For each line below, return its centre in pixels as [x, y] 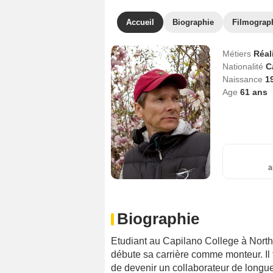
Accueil [140, 22]
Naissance [243, 79]
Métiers [238, 54]
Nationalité [244, 66]
